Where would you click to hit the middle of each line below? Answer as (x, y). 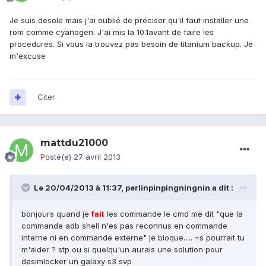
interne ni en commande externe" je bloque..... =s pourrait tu (133, 238)
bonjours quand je (56, 214)
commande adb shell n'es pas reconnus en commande (124, 226)
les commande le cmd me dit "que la (174, 214)
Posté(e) (57, 157)
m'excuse (28, 56)
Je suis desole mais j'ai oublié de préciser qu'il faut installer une (129, 20)
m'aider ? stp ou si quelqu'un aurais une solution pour (122, 250)
